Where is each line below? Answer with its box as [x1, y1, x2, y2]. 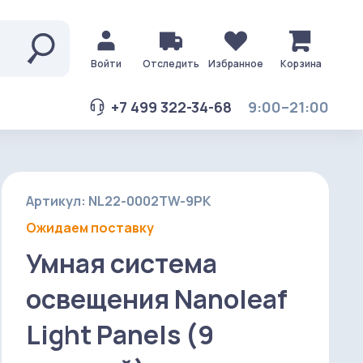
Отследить [143, 57, 199, 70]
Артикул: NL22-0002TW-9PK [26, 192, 211, 210]
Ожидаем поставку [26, 219, 154, 237]
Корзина [280, 57, 322, 70]
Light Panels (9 [26, 317, 214, 352]
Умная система [26, 246, 217, 281]
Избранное [208, 57, 263, 70]
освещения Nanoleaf [26, 281, 288, 317]
